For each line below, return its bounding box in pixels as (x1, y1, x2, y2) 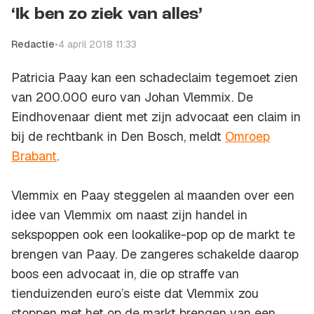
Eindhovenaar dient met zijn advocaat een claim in (11, 109, 301, 125)
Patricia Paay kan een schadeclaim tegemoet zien (11, 69, 298, 86)
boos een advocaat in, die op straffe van (11, 266, 239, 282)
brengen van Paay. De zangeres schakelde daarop (11, 246, 299, 263)
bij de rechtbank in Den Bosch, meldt (11, 128, 225, 145)
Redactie (11, 38, 55, 51)
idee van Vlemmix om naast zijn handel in (11, 207, 247, 224)
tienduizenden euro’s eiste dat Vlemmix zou (11, 285, 259, 302)
